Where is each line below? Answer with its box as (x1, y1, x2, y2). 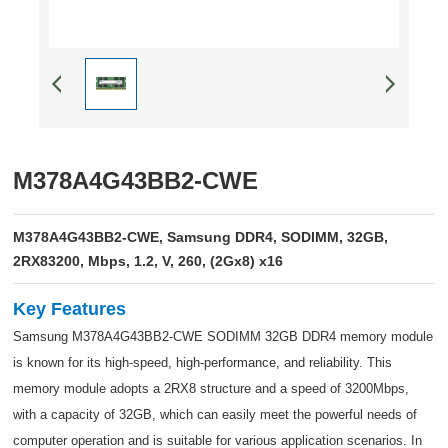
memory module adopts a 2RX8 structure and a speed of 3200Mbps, (13, 380, 410, 396)
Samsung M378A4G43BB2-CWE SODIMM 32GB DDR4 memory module (13, 328, 434, 344)
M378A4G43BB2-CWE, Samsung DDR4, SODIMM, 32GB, (13, 228, 389, 245)
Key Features (13, 298, 127, 319)
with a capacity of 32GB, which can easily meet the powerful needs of (13, 406, 418, 422)
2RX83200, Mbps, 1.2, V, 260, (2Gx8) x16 (13, 252, 284, 269)
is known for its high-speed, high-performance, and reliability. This (13, 354, 393, 370)
